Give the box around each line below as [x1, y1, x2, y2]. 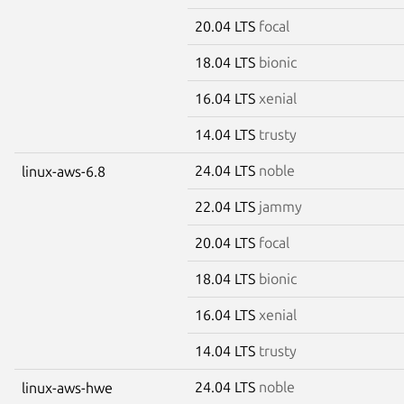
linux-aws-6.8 [22, 162, 106, 179]
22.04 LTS [195, 197, 259, 215]
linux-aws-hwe [22, 379, 113, 396]
